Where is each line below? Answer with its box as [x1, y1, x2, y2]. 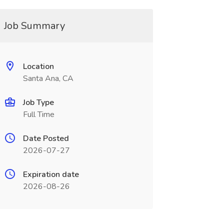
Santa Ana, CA [22, 73, 73, 84]
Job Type [22, 97, 54, 108]
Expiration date [22, 169, 79, 180]
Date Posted [22, 133, 69, 144]
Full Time [22, 109, 54, 120]
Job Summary [3, 19, 65, 32]
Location [22, 61, 54, 72]
